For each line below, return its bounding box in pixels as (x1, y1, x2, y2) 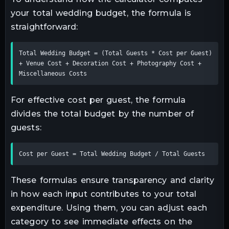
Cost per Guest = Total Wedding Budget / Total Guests (19, 150, 205, 157)
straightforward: (11, 21, 78, 32)
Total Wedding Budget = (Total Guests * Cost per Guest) (19, 49, 212, 57)
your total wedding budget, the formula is (11, 8, 192, 18)
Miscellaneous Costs (19, 70, 87, 77)
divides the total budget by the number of (11, 108, 194, 119)
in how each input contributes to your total (11, 189, 197, 199)
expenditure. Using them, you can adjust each (11, 202, 208, 213)
